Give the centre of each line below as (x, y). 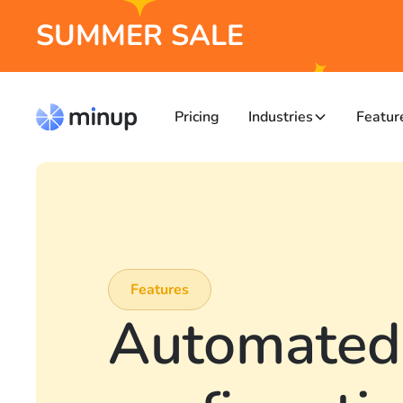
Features (160, 290)
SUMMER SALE (140, 36)
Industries (280, 116)
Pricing (197, 116)
